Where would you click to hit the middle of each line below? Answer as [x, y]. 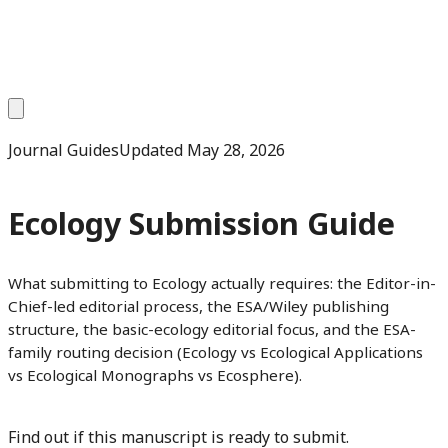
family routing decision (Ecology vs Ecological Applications [215, 351]
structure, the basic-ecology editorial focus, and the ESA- [212, 328]
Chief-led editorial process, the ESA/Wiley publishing [198, 305]
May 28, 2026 [236, 150]
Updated [153, 150]
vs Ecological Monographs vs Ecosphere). [155, 374]
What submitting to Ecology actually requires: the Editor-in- [222, 282]
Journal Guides [63, 150]
